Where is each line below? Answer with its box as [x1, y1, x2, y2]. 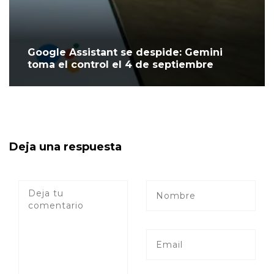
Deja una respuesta [9, 140, 122, 154]
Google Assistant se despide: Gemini [28, 46, 223, 59]
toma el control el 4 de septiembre [28, 59, 213, 71]
